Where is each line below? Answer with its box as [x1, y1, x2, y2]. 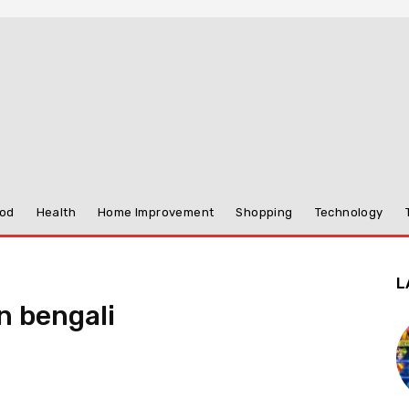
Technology [314, 205, 383, 219]
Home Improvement [98, 205, 215, 219]
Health [36, 205, 77, 219]
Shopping [236, 205, 293, 219]
